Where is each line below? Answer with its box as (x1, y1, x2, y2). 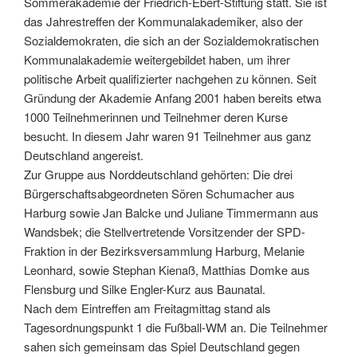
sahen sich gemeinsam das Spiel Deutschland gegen (24, 338, 300, 355)
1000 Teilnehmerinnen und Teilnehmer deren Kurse (24, 108, 288, 126)
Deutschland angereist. (24, 147, 143, 164)
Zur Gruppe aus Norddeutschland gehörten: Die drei (24, 166, 292, 183)
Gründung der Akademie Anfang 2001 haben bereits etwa (24, 89, 321, 107)
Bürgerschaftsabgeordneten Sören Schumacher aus (24, 185, 295, 202)
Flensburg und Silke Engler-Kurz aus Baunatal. (24, 280, 265, 298)
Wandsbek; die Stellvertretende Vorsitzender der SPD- (24, 223, 305, 241)
